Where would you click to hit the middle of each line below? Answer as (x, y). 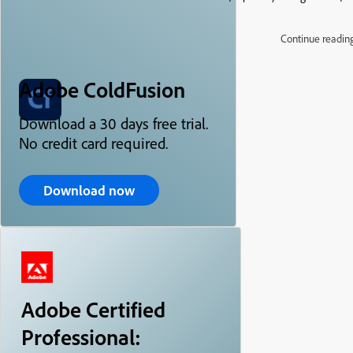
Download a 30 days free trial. (113, 123)
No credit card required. (93, 143)
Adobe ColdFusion (102, 89)
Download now (89, 190)
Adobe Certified (93, 309)
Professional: (81, 337)
